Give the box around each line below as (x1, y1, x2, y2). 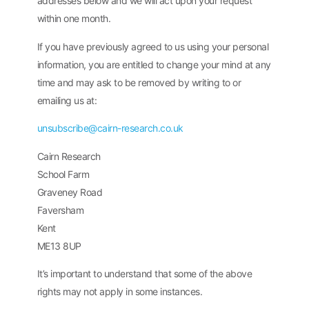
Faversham (37, 203, 84, 216)
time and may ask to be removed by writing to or (37, 76, 241, 88)
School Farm (37, 168, 90, 180)
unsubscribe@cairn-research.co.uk (37, 122, 183, 134)
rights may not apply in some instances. (37, 286, 203, 298)
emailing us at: (37, 94, 97, 106)
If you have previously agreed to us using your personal (37, 40, 269, 52)
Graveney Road (37, 186, 103, 198)
